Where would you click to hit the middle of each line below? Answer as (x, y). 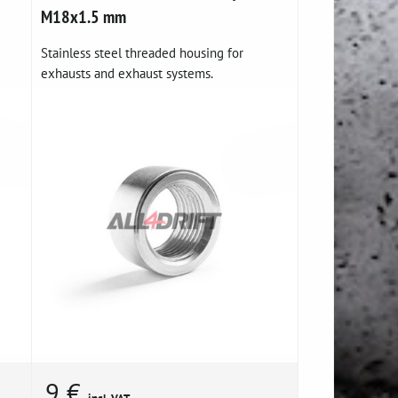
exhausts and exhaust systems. (127, 73)
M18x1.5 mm (84, 17)
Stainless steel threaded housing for (143, 53)
